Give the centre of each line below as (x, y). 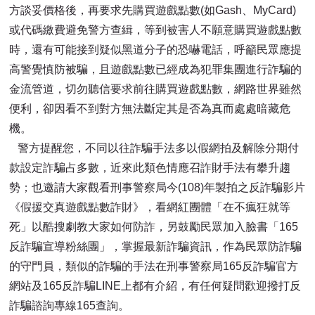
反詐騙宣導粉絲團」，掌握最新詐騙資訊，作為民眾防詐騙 (156, 247)
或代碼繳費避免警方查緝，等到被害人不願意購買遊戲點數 (156, 30)
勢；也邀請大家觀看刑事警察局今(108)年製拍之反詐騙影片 (157, 188)
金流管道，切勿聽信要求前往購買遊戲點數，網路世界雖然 (156, 89)
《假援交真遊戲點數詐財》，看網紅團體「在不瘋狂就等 (150, 207)
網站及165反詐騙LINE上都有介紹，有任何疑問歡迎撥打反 (155, 286)
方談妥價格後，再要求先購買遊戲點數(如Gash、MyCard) (153, 11)
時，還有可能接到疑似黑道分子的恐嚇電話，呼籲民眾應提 (156, 50)
